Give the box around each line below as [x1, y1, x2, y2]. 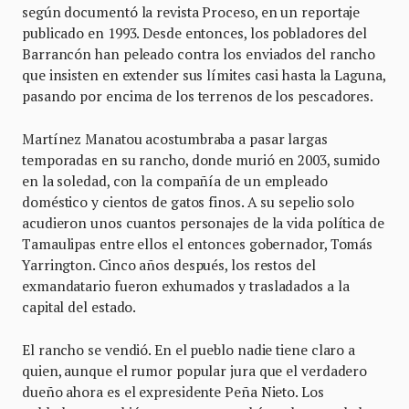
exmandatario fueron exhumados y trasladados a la [22, 276, 350, 295]
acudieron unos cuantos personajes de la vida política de [22, 213, 384, 232]
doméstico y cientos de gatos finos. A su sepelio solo [22, 192, 355, 211]
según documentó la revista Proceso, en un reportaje [22, 2, 361, 21]
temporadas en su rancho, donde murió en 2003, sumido [22, 150, 381, 169]
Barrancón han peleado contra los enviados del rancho [22, 44, 376, 63]
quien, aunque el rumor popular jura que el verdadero [22, 361, 368, 380]
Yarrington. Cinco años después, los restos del [22, 255, 316, 274]
